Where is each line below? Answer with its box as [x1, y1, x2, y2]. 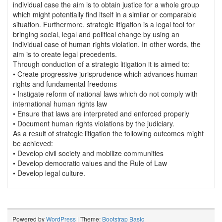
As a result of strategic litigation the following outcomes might [13, 128, 204, 138]
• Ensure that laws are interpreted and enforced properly [13, 109, 189, 118]
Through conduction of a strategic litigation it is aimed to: [13, 59, 190, 69]
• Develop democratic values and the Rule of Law [13, 158, 167, 168]
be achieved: [13, 138, 53, 148]
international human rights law [13, 99, 107, 109]
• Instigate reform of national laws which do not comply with [13, 89, 198, 99]
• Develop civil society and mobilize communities [13, 148, 164, 158]
